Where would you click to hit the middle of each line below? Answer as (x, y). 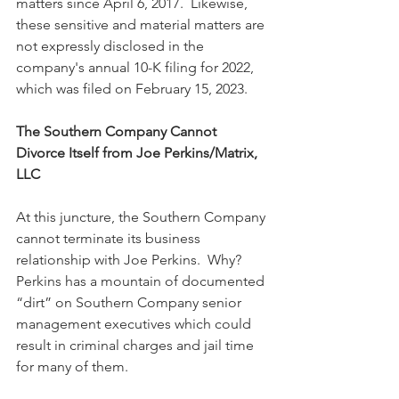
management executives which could (135, 323)
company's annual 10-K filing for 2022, (137, 67)
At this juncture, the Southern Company (142, 216)
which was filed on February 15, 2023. (132, 88)
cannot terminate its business (110, 238)
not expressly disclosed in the (112, 45)
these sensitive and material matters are (142, 24)
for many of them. (76, 366)
